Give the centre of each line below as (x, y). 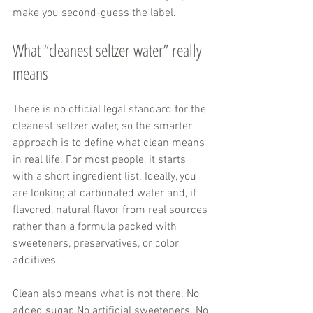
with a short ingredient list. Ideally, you (106, 177)
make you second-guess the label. (94, 14)
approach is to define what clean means (110, 144)
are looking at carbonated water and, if (106, 194)
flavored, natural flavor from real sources (111, 211)
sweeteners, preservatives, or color (97, 244)
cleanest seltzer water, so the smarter (104, 127)
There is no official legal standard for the (111, 110)
